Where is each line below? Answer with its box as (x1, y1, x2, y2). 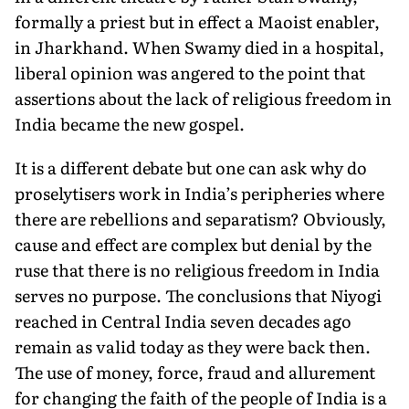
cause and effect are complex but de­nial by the (15, 231, 372, 257)
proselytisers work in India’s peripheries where (15, 180, 384, 205)
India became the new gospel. (15, 110, 245, 136)
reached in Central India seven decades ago (15, 308, 351, 333)
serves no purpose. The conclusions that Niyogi (15, 282, 382, 308)
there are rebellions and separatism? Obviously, (15, 205, 386, 231)
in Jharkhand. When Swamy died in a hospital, (15, 34, 384, 59)
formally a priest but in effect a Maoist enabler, (15, 8, 380, 34)
